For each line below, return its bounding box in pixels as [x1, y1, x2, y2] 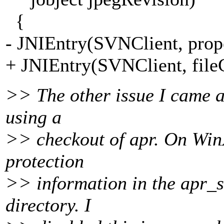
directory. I [5, 194, 91, 216]
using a [5, 106, 61, 128]
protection [5, 150, 84, 172]
